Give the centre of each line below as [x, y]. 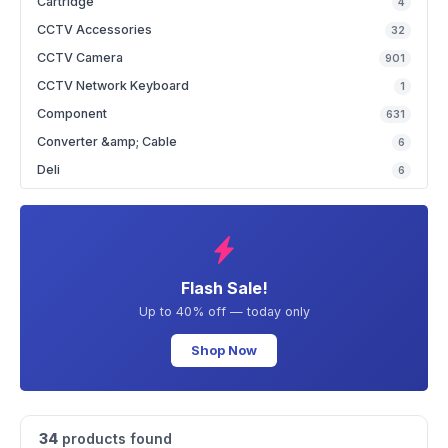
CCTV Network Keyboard [113, 85]
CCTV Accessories [94, 29]
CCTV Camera [80, 57]
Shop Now [224, 350]
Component [72, 113]
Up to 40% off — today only [224, 311]
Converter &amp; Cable [107, 141]
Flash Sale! [224, 288]
